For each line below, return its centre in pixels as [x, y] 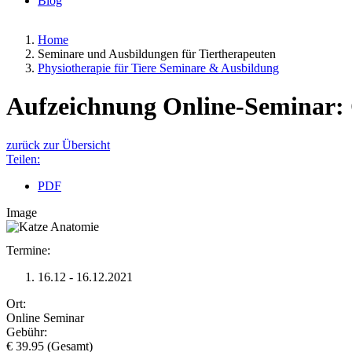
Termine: [28, 250]
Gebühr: [27, 332]
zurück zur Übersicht [58, 145]
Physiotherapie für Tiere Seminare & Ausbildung [158, 68]
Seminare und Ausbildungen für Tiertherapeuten [157, 54]
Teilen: [23, 159]
